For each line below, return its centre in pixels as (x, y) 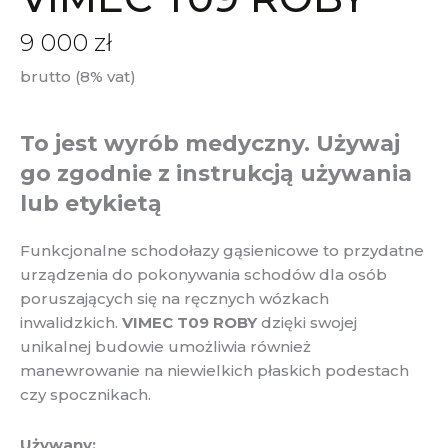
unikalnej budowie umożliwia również (165, 346)
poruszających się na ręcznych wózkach (174, 298)
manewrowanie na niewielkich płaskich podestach (214, 370)
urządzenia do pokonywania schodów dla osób (203, 274)
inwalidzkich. (71, 322)
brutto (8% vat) (78, 76)
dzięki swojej (307, 322)
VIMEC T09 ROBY (189, 322)
